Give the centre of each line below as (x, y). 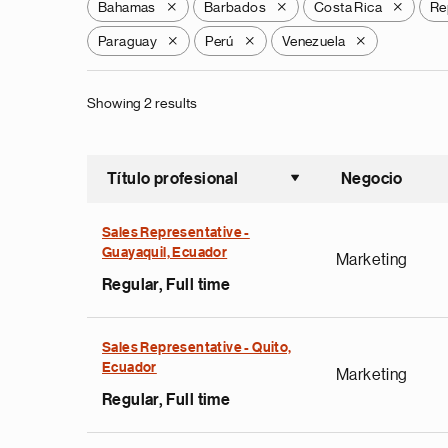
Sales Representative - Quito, (197, 348)
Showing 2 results (142, 103)
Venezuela (313, 41)
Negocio (372, 179)
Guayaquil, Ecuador (165, 253)
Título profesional (173, 179)
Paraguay (128, 41)
